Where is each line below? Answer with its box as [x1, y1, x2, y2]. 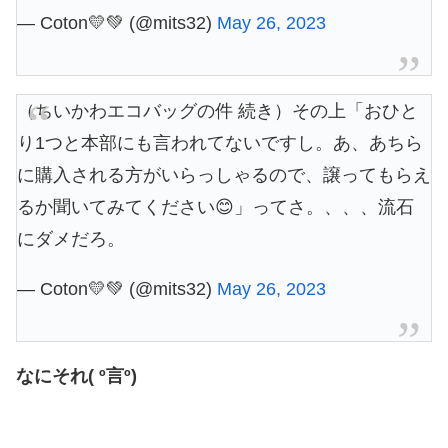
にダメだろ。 [17, 228, 125, 249]
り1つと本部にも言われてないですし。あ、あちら [17, 132, 423, 153]
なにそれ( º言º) [16, 365, 137, 386]
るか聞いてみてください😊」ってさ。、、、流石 [17, 196, 414, 217]
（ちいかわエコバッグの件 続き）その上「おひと [17, 100, 418, 121]
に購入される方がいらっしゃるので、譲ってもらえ [17, 164, 431, 185]
